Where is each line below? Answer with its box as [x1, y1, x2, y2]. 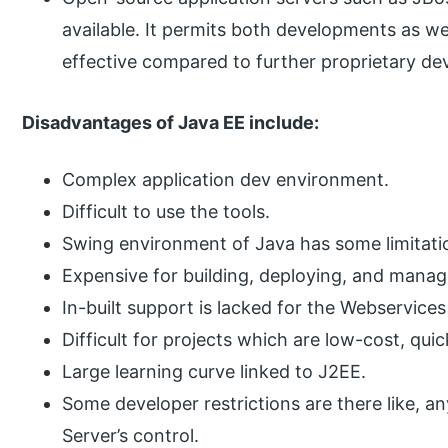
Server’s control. [62, 424, 200, 446]
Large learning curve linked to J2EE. [62, 360, 367, 382]
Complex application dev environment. [62, 168, 390, 190]
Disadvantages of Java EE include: [22, 111, 320, 133]
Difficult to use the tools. [62, 200, 271, 222]
